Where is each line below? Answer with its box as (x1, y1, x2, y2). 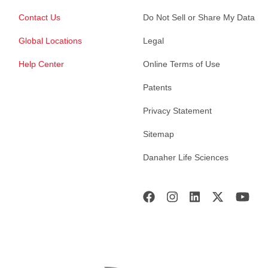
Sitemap (143, 129, 174, 139)
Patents (143, 83, 172, 93)
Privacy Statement (143, 106, 212, 116)
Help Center (19, 59, 64, 69)
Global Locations (19, 36, 82, 46)
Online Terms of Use (143, 59, 220, 69)
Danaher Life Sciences (143, 153, 229, 163)
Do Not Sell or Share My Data (143, 13, 255, 23)
